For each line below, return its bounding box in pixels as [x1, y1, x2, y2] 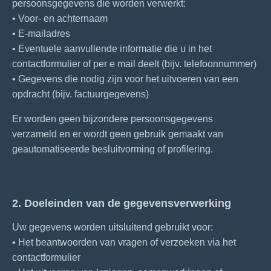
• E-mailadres [12, 28, 70, 39]
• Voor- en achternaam [12, 13, 108, 24]
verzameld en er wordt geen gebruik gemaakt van [12, 129, 223, 139]
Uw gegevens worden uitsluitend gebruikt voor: [12, 222, 213, 232]
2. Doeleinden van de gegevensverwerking [12, 197, 231, 209]
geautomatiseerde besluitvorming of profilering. [12, 144, 213, 154]
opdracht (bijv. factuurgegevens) [12, 89, 149, 99]
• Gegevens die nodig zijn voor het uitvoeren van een [12, 74, 238, 84]
